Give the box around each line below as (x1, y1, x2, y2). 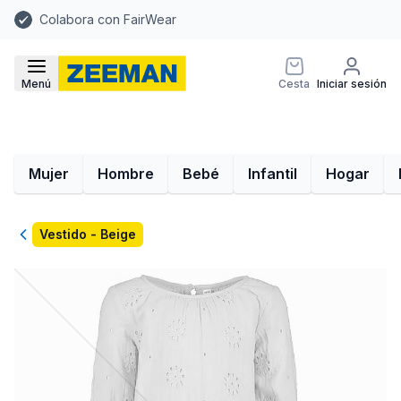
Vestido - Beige (39, 226, 136, 242)
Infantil (248, 165, 297, 183)
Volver (13, 226, 57, 244)
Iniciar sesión (317, 77, 387, 90)
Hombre (98, 165, 154, 183)
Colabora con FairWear (39, 12, 176, 27)
